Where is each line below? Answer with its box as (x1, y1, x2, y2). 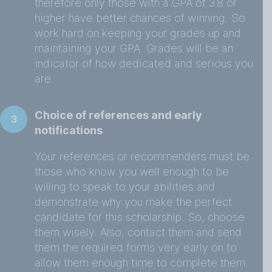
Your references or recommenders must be (35, 150, 250, 163)
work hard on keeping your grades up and (35, 27, 241, 39)
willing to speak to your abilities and (35, 180, 215, 193)
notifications (35, 124, 103, 137)
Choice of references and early (35, 109, 202, 121)
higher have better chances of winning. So (35, 12, 245, 24)
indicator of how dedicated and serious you (35, 57, 253, 70)
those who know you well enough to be (35, 165, 229, 178)
